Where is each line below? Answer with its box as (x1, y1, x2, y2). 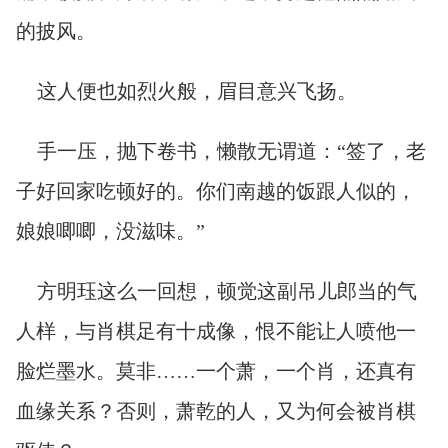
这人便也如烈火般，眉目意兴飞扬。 (36, 80, 357, 102)
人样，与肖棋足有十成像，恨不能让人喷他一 (16, 320, 416, 342)
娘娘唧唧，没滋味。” (16, 220, 205, 242)
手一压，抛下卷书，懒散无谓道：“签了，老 (36, 140, 426, 162)
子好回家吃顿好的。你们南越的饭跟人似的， (16, 180, 416, 202)
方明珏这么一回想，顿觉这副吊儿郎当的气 (36, 280, 417, 302)
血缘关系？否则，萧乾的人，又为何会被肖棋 (16, 400, 416, 422)
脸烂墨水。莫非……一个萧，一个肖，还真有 (16, 360, 416, 382)
